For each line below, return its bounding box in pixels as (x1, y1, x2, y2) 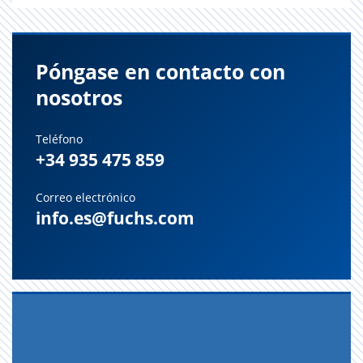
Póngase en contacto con (36, 58, 285, 85)
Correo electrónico (36, 190, 135, 205)
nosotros (36, 83, 122, 111)
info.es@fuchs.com (36, 207, 194, 229)
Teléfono (36, 131, 83, 147)
